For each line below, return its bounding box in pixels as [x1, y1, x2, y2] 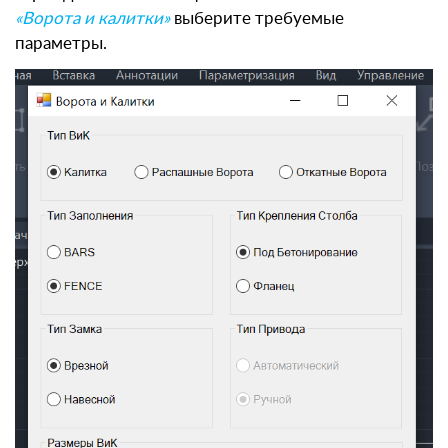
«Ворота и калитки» [15, 9, 174, 27]
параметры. [15, 34, 107, 52]
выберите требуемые [174, 9, 344, 27]
